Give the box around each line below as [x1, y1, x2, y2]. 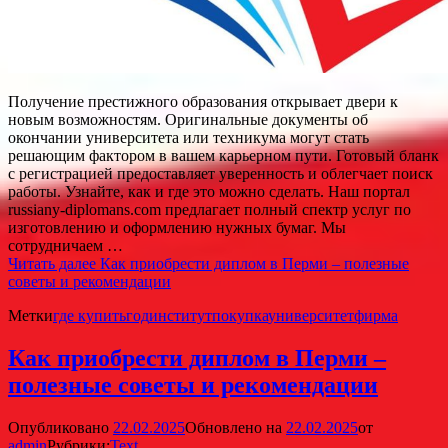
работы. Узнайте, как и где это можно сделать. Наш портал [8, 182, 410, 200]
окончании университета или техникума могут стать [8, 128, 369, 146]
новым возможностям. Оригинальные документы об [8, 110, 368, 128]
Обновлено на [185, 418, 286, 436]
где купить [53, 306, 126, 324]
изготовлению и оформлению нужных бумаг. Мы [8, 218, 346, 236]
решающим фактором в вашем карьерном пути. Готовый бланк [8, 146, 439, 164]
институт [149, 306, 212, 324]
